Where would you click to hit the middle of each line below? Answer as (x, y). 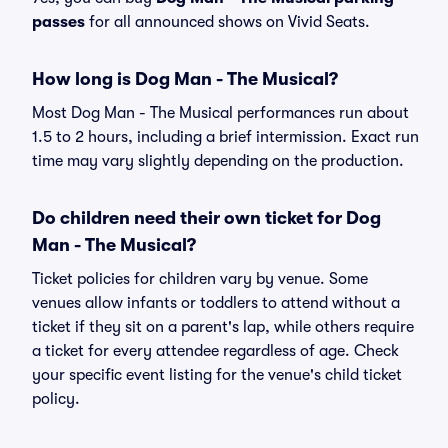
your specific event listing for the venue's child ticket (217, 375)
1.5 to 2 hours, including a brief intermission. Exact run (225, 137)
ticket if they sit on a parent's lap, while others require (223, 327)
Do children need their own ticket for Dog (206, 218)
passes (58, 22)
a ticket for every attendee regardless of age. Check (215, 351)
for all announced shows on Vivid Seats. (227, 22)
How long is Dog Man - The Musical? (185, 79)
